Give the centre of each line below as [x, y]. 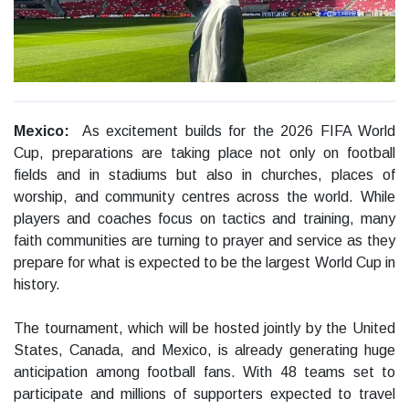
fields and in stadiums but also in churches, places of [204, 175]
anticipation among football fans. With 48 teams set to [204, 372]
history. [37, 285]
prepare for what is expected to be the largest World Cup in [204, 263]
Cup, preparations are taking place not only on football [204, 153]
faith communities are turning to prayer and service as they [204, 241]
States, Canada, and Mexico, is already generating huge [204, 351]
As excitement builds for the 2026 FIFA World [236, 131]
